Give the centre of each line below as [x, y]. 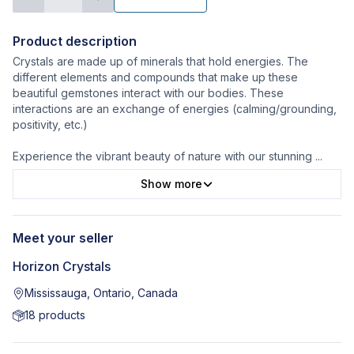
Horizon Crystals [62, 267]
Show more [171, 184]
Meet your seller [63, 238]
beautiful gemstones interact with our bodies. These [148, 93]
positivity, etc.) [50, 125]
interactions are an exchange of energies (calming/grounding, [175, 109]
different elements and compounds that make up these [155, 77]
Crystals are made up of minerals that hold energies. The [160, 62]
